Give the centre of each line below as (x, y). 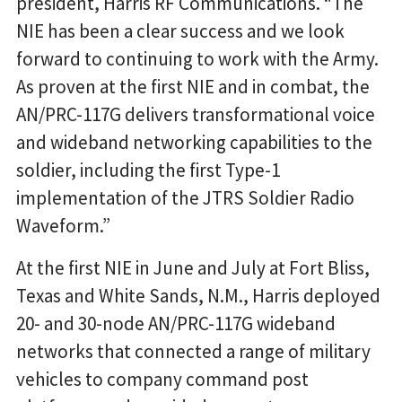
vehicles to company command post (162, 380)
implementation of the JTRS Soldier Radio (185, 198)
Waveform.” (63, 226)
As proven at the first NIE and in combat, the (193, 87)
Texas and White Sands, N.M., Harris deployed (198, 296)
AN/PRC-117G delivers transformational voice (196, 115)
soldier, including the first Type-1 (148, 170)
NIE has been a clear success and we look (180, 31)
